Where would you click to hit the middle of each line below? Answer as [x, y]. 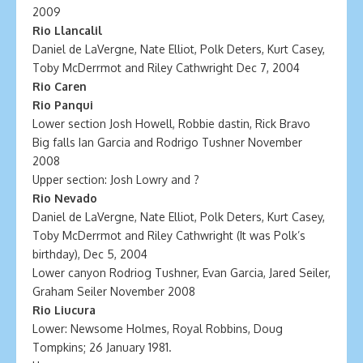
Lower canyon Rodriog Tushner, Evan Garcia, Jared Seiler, [181, 273]
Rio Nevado [65, 198]
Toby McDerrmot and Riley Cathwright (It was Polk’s [169, 235]
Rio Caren [60, 86]
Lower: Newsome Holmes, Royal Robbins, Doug [158, 329]
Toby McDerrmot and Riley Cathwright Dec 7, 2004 [166, 68]
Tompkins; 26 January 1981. [102, 347]
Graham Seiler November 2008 [114, 291]
